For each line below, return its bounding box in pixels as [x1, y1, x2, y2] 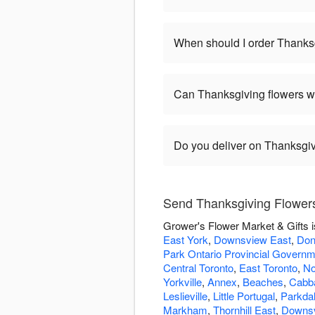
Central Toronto [163, 260, 233, 276]
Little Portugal [213, 288, 275, 304]
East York [163, 232, 208, 247]
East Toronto [239, 260, 297, 276]
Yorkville [163, 274, 202, 290]
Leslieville [163, 288, 207, 304]
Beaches [243, 274, 283, 290]
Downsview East [214, 232, 291, 247]
